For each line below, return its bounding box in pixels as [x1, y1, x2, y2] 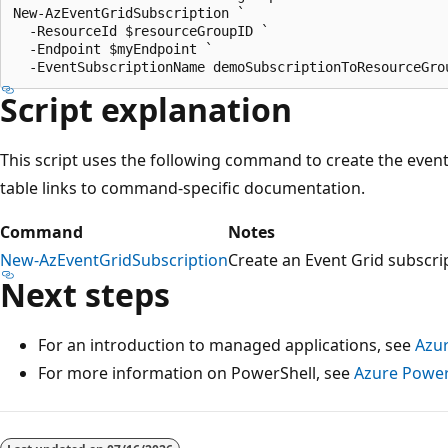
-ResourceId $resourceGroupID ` [13, 22, 269, 39]
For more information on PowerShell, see [38, 361, 354, 384]
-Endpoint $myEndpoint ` [13, 40, 213, 57]
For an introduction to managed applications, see [38, 333, 415, 356]
